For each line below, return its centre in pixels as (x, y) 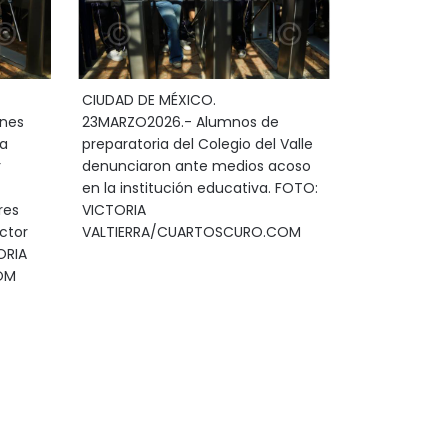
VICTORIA (113, 210)
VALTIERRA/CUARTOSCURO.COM (191, 232)
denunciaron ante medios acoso (196, 166)
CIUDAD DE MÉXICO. (148, 100)
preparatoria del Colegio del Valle (197, 144)
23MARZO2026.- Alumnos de (180, 122)
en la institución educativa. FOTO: (199, 188)
